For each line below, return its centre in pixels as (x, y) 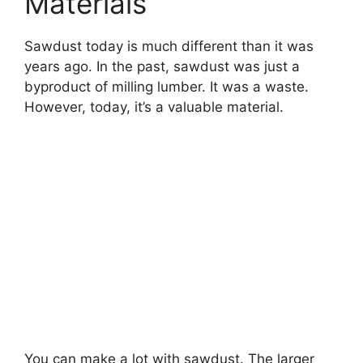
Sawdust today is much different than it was (169, 47)
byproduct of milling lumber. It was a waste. (167, 87)
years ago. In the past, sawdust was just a (162, 67)
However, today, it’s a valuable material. (154, 107)
